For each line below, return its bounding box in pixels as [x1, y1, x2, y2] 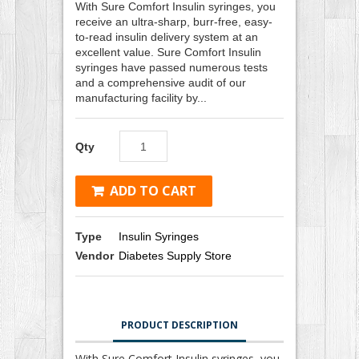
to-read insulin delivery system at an [75, 30, 258, 43]
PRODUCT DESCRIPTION [121, 317, 238, 332]
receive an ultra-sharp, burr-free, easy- [75, 15, 272, 28]
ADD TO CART [110, 181, 196, 200]
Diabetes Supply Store [119, 248, 232, 262]
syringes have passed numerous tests [75, 61, 268, 74]
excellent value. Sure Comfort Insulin [75, 46, 261, 58]
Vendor [75, 248, 114, 262]
